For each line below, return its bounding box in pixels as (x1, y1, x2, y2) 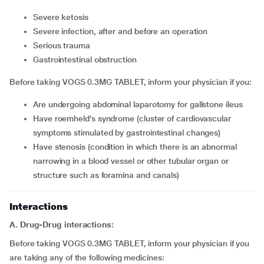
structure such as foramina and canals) (33, 170, 179, 180)
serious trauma (38, 41, 90, 50)
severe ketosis (38, 12, 88, 22)
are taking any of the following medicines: (9, 253, 164, 262)
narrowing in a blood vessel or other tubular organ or (33, 156, 229, 166)
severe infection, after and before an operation (38, 27, 208, 36)
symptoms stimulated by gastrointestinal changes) (33, 128, 221, 137)
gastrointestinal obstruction (38, 55, 137, 64)
